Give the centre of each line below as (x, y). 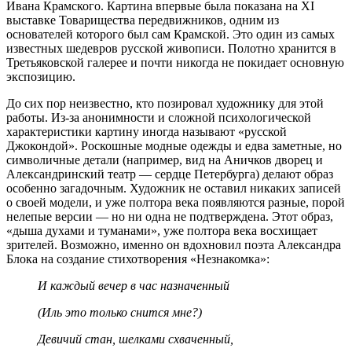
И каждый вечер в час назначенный (134, 285)
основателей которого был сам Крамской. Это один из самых (170, 34)
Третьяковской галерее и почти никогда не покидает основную (175, 62)
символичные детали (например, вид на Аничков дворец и (165, 159)
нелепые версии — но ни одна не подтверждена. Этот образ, (170, 216)
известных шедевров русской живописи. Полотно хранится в (171, 48)
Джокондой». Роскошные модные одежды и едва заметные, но (174, 145)
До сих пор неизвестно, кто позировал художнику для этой (165, 103)
